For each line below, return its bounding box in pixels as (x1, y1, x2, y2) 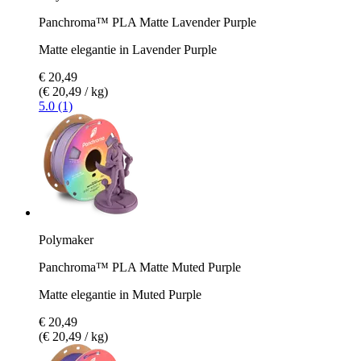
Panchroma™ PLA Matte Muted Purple (39, 259, 241, 274)
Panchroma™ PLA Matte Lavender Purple (39, 15, 256, 29)
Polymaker (39, 232, 93, 247)
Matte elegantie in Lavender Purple (39, 42, 217, 56)
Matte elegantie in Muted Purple (39, 287, 201, 301)
